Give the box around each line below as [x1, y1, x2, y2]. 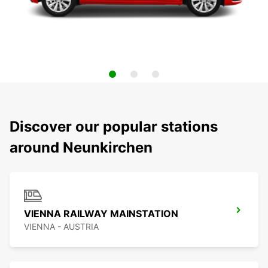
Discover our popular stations [10, 118, 218, 136]
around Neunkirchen [10, 139, 153, 157]
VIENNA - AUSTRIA [24, 221, 99, 232]
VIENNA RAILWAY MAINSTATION [24, 208, 178, 220]
